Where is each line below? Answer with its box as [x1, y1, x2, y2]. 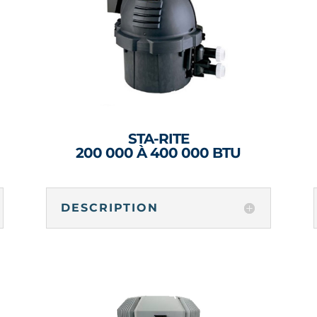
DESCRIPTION [60, 201, 158, 215]
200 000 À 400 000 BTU [76, 144, 241, 161]
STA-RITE [127, 129, 189, 147]
